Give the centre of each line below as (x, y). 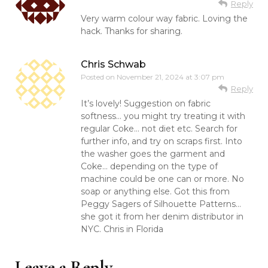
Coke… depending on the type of (149, 166)
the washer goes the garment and (153, 153)
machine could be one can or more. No (162, 179)
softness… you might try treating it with (163, 116)
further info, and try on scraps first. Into (162, 141)
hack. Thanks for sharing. (132, 31)
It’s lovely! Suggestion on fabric (146, 103)
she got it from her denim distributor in (162, 216)
